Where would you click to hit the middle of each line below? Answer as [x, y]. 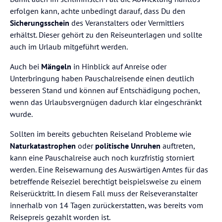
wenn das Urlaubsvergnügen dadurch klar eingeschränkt [106, 102]
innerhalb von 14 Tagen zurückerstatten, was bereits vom [107, 205]
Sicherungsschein [40, 23]
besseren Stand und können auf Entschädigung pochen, [105, 90]
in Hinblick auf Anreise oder [119, 66]
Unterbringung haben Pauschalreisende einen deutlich [102, 78]
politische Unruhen [128, 145]
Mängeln [56, 66]
